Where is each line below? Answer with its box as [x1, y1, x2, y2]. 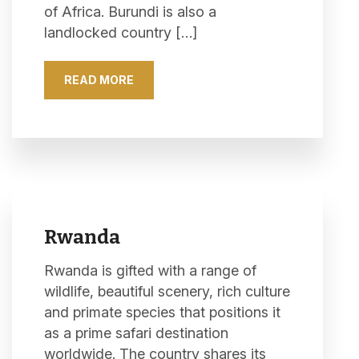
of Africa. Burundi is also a [44, 3, 216, 20]
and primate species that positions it [44, 304, 280, 321]
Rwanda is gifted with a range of [44, 262, 256, 279]
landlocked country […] [44, 24, 197, 41]
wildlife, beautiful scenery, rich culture [44, 283, 290, 300]
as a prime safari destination [44, 325, 228, 341]
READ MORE [64, 73, 134, 87]
